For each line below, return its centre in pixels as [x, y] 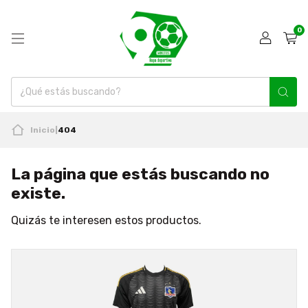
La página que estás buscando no [140, 174]
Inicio [43, 130]
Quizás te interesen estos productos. [106, 220]
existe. [38, 193]
